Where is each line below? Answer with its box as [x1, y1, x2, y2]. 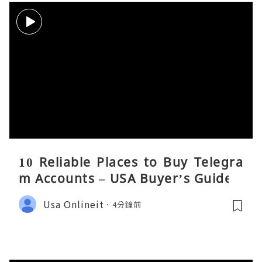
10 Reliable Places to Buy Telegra [19, 154, 243, 171]
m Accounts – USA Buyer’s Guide [19, 170, 232, 187]
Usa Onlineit [43, 196, 104, 211]
